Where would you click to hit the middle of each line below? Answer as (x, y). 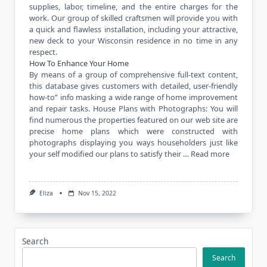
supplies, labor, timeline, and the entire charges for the (133, 7)
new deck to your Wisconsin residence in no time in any (133, 41)
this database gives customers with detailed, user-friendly (133, 86)
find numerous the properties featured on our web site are (133, 120)
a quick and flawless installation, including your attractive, (133, 29)
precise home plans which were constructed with (133, 131)
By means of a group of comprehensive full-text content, (133, 74)
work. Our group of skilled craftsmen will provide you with (133, 18)
